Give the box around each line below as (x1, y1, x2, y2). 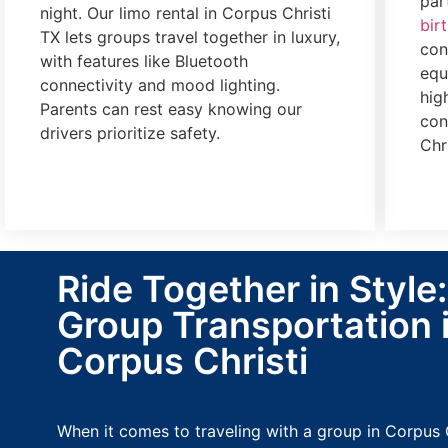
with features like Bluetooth (40, 51, 248, 72)
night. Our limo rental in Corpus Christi (40, 3, 331, 24)
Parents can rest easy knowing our (40, 99, 302, 120)
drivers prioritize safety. (40, 123, 220, 144)
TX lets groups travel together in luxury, (40, 27, 340, 48)
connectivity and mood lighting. (40, 75, 280, 96)
